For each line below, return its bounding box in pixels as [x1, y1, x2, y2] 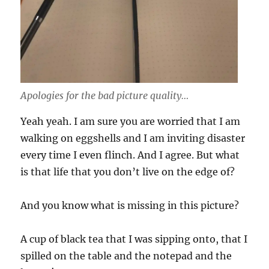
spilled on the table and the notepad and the [20, 249, 232, 262]
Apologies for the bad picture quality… [20, 89, 189, 101]
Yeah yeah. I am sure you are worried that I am [20, 115, 241, 127]
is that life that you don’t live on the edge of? [20, 165, 235, 178]
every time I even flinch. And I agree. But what [20, 148, 240, 161]
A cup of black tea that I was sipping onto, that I [20, 232, 248, 245]
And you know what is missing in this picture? [20, 199, 240, 211]
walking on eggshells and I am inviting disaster [20, 131, 246, 144]
